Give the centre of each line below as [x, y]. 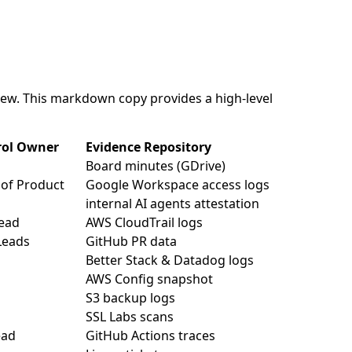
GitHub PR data [131, 241]
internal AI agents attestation [172, 203]
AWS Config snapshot [149, 279]
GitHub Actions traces [150, 335]
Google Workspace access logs [178, 185]
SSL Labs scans [130, 317]
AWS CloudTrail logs [144, 222]
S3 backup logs [130, 298]
